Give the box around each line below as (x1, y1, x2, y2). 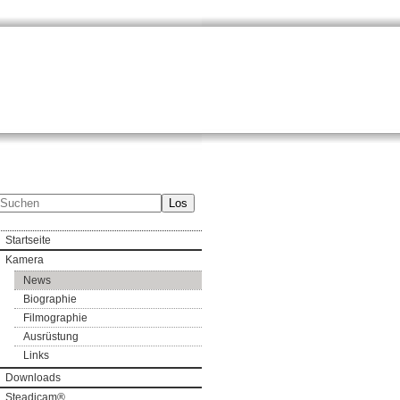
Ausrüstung (23, 330, 79, 343)
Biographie (23, 293, 77, 305)
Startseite (5, 234, 51, 246)
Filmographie (23, 312, 87, 324)
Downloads (5, 371, 61, 384)
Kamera (5, 254, 44, 266)
